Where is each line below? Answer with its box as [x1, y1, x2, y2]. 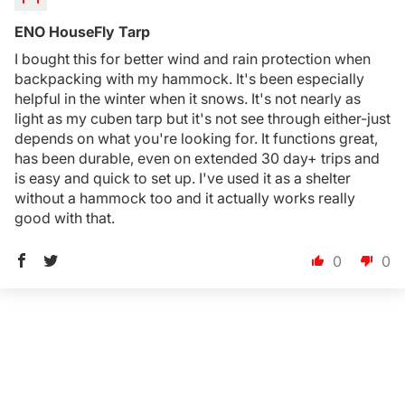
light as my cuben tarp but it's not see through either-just [14, 109, 391, 127]
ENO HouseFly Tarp [14, 23, 150, 41]
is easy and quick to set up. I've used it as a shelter [14, 169, 351, 187]
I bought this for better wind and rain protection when [14, 50, 371, 68]
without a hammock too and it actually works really [14, 189, 355, 207]
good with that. [14, 209, 115, 227]
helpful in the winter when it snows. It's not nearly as [14, 89, 361, 108]
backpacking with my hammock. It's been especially [14, 70, 364, 88]
